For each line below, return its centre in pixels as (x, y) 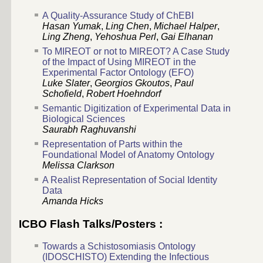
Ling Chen (127, 26)
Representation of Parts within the (112, 144)
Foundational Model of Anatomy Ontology (128, 154)
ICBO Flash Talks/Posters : (91, 224)
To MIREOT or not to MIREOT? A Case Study (136, 51)
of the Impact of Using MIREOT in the (119, 62)
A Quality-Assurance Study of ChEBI (118, 15)
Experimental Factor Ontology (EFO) (118, 72)
